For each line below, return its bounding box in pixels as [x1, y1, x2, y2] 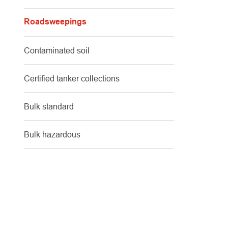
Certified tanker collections [24, 74, 120, 83]
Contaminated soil [24, 46, 90, 55]
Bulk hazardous [24, 130, 80, 139]
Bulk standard [24, 102, 74, 111]
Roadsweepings [24, 18, 87, 26]
